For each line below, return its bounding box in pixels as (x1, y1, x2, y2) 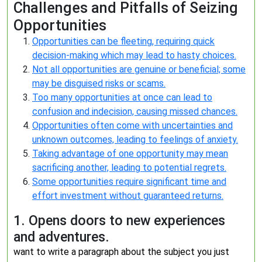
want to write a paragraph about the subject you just (13, 246, 229, 257)
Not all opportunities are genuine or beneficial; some (32, 64, 246, 75)
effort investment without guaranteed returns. (32, 190, 223, 201)
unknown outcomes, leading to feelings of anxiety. (32, 134, 238, 145)
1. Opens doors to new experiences (13, 212, 225, 229)
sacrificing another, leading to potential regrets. (32, 162, 226, 173)
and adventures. (13, 229, 109, 245)
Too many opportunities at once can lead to (32, 92, 212, 103)
